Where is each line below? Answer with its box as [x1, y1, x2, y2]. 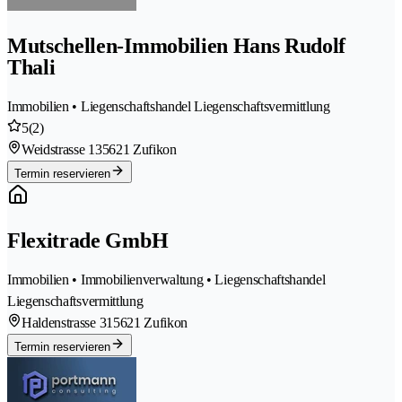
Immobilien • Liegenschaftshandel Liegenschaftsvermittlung [7, 98, 330, 114]
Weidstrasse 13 [22, 141, 102, 157]
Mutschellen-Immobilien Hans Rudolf [7, 33, 346, 57]
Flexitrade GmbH [7, 228, 169, 252]
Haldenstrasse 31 [22, 314, 113, 330]
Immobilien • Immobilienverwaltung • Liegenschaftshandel [7, 271, 326, 287]
